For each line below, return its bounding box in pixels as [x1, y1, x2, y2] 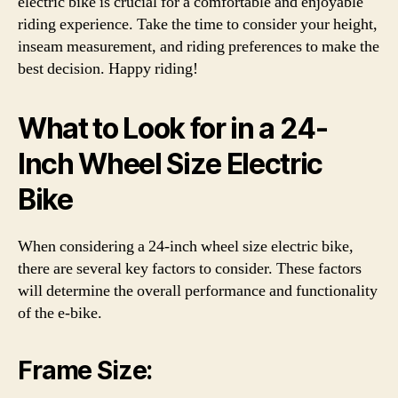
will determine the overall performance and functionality [18, 280, 378, 301]
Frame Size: [18, 354, 153, 386]
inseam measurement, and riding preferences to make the [18, 36, 379, 57]
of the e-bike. [18, 302, 102, 323]
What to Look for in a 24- [18, 110, 328, 146]
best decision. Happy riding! [18, 58, 198, 79]
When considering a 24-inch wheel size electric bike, [18, 235, 354, 257]
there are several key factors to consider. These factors [18, 258, 362, 279]
